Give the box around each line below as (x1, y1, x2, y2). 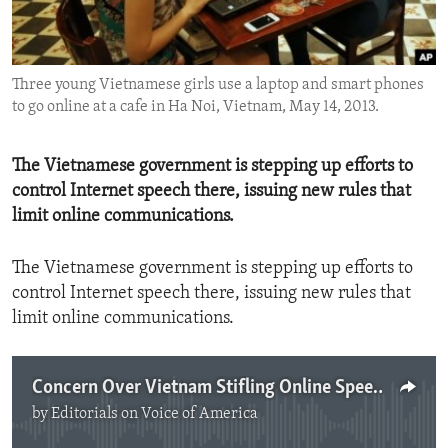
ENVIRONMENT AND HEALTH (36, 11, 229, 27)
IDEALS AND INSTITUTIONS (36, 47, 219, 63)
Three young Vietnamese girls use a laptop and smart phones (12, 77, 424, 94)
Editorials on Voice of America (51, 406, 258, 423)
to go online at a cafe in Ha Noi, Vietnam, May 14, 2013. (12, 99, 379, 116)
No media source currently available (94, 416, 370, 436)
